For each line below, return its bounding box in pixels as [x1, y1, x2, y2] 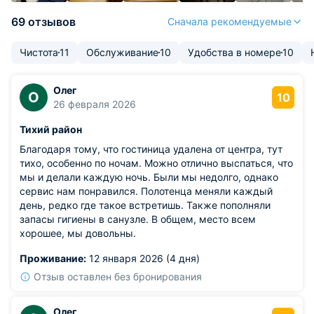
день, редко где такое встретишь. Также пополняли [20, 199, 271, 211]
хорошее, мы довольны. [20, 227, 136, 239]
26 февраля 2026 [53, 98, 136, 110]
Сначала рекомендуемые [168, 15, 292, 27]
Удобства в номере [188, 46, 281, 58]
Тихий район [20, 123, 82, 135]
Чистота [20, 46, 58, 58]
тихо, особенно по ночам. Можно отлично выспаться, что [20, 157, 293, 169]
